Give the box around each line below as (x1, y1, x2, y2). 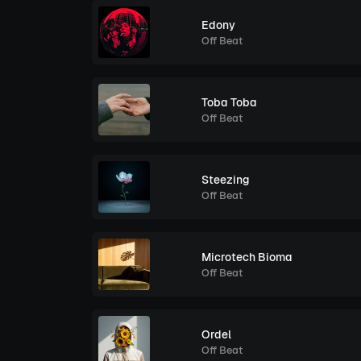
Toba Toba (201, 94, 257, 110)
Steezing (201, 172, 250, 187)
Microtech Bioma (201, 249, 293, 264)
